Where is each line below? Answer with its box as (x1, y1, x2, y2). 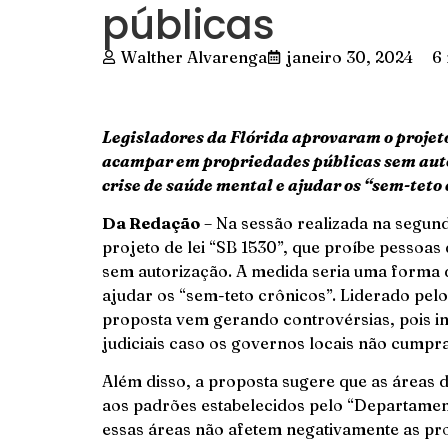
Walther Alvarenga (121, 46, 267, 67)
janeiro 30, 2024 (286, 46, 413, 67)
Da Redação (102, 213, 200, 233)
